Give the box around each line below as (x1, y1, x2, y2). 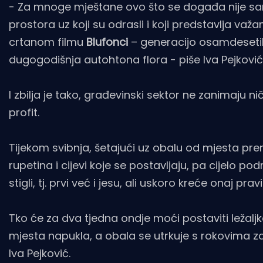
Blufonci (86, 34, 131, 49)
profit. (9, 104, 39, 120)
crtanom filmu (9, 34, 86, 49)
